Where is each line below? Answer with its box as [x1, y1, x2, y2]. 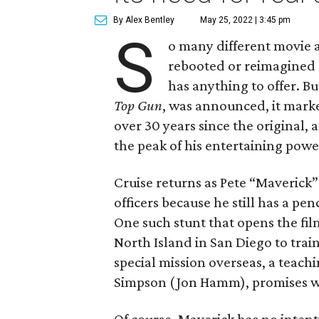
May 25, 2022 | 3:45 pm [200, 15, 291, 25]
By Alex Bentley [113, 15, 174, 25]
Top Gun [114, 97, 162, 114]
